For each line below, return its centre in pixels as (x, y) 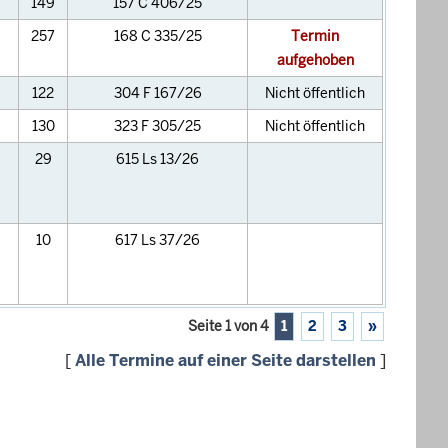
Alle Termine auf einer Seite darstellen (225, 360)
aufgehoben (315, 60)
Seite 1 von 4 (228, 326)
